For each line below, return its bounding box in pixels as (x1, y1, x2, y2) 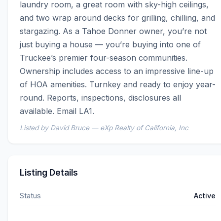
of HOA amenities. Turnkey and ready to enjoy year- (20, 79, 216, 90)
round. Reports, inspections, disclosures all (20, 93, 181, 103)
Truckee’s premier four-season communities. (20, 53, 187, 63)
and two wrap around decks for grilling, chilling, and (20, 13, 215, 23)
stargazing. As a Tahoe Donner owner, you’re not (20, 26, 207, 37)
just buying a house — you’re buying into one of (20, 39, 201, 50)
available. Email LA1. (20, 106, 94, 116)
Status (20, 191, 41, 200)
